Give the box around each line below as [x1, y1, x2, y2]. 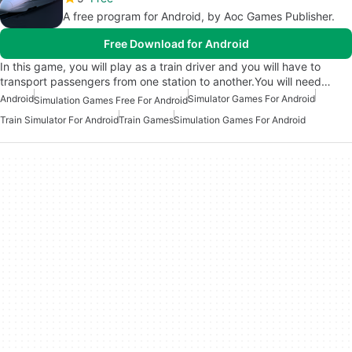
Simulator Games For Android [188, 93, 315, 105]
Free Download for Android [103, 37, 249, 51]
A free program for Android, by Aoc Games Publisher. [63, 9, 335, 24]
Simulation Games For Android [174, 113, 306, 126]
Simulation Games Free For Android [34, 93, 188, 106]
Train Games [119, 113, 174, 126]
